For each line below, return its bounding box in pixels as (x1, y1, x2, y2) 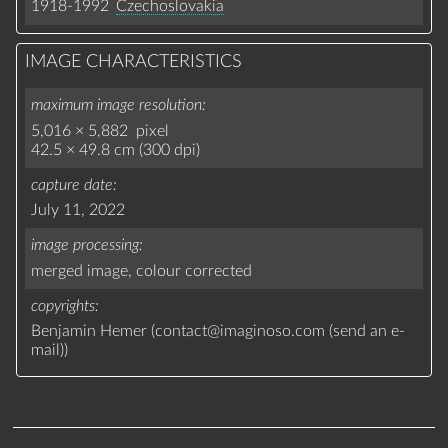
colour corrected (136, 262, 253, 279)
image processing (31, 237, 140, 254)
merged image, (31, 262, 133, 279)
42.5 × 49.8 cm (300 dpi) (31, 141, 201, 158)
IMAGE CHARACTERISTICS (24, 52, 242, 70)
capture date (31, 176, 114, 193)
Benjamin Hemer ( (31, 322, 156, 339)
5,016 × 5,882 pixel (31, 122, 170, 139)
